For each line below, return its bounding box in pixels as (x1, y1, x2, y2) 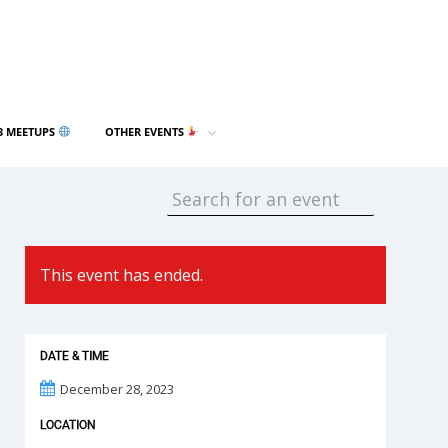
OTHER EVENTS (104, 124, 187, 139)
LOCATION (40, 418, 97, 432)
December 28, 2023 (60, 380, 175, 398)
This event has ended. (40, 264, 204, 286)
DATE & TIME (40, 349, 110, 363)
